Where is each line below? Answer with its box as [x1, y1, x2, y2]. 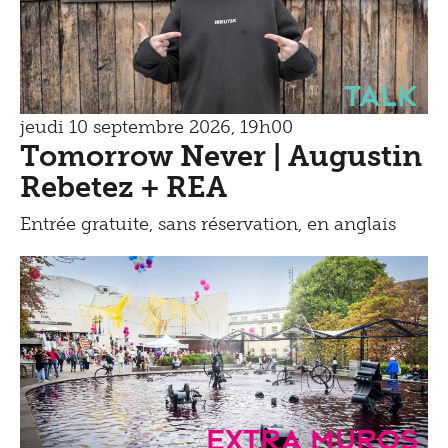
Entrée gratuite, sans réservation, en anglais [20, 213, 396, 236]
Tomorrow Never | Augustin [20, 139, 422, 174]
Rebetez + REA [20, 170, 227, 205]
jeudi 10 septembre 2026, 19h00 [20, 116, 293, 139]
